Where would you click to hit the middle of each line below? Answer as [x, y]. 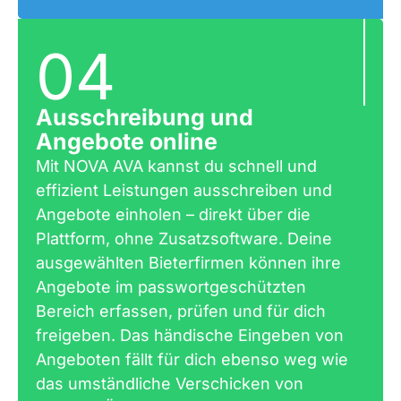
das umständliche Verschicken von [170, 383]
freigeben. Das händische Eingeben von [190, 335]
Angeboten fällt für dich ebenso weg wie [192, 359]
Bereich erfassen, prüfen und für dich [181, 311]
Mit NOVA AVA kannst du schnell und [176, 166]
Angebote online [127, 141]
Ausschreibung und [145, 117]
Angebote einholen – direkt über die [173, 214]
